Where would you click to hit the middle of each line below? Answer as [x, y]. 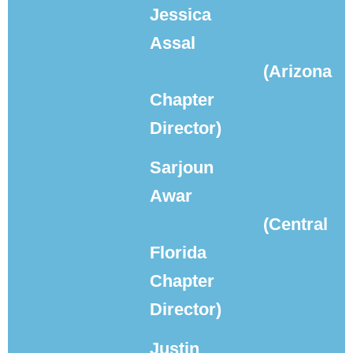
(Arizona [297, 71]
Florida [178, 253]
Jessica [180, 15]
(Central [295, 224]
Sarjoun [182, 167]
